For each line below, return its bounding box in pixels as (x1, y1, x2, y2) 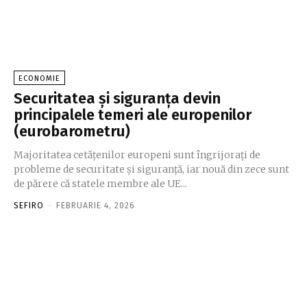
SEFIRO (14, 201, 44, 211)
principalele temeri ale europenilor (14, 106, 251, 125)
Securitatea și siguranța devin (14, 89, 221, 108)
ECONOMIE (19, 74, 60, 84)
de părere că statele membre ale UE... (14, 177, 187, 191)
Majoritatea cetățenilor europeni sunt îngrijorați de (14, 149, 260, 162)
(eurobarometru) (14, 122, 130, 141)
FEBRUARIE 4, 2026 (56, 201, 135, 211)
